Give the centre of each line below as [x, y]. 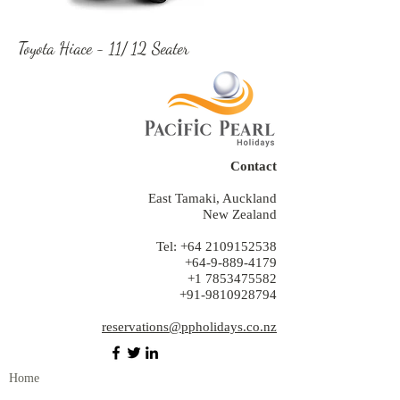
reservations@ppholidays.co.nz [189, 327]
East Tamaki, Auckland [212, 198]
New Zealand [240, 214]
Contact [254, 166]
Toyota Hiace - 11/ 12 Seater [104, 48]
